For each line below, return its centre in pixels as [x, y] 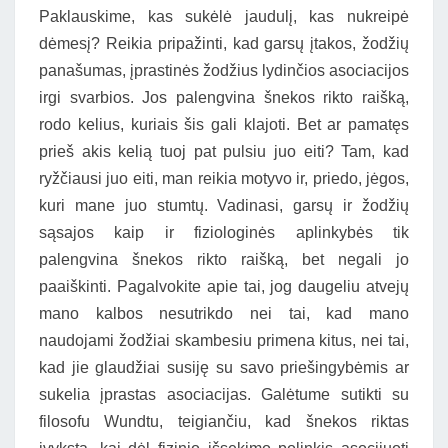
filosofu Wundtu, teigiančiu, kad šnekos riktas [224, 421]
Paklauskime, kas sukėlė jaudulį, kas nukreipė [224, 16]
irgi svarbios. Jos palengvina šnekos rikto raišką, [224, 97]
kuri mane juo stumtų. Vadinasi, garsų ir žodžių [224, 205]
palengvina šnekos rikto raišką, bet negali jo [224, 259]
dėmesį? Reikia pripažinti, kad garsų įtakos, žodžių [224, 43]
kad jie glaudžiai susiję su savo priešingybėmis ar [224, 367]
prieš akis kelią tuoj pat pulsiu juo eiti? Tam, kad [224, 151]
